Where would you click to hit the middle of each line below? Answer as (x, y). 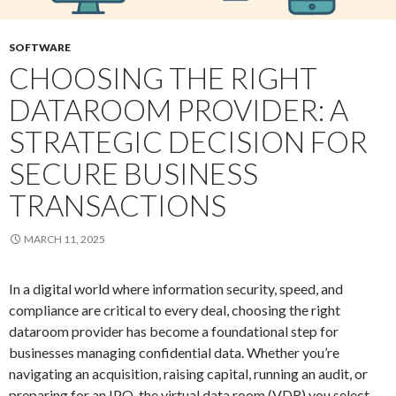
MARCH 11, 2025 (65, 239)
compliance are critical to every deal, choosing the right (175, 309)
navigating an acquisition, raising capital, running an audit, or (188, 373)
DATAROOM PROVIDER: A (179, 109)
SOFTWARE (40, 47)
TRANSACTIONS (118, 205)
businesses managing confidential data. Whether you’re (174, 352)
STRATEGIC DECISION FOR (188, 141)
